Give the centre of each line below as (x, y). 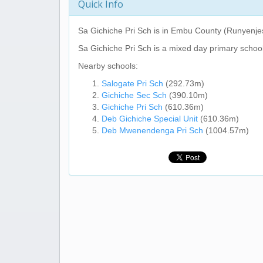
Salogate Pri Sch (132, 83)
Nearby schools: (108, 66)
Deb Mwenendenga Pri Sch (152, 130)
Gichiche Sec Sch (134, 95)
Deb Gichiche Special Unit (150, 119)
